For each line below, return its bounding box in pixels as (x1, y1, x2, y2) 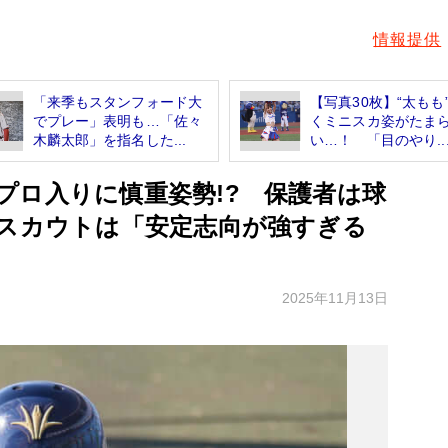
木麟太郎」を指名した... (32, 131, 187, 148)
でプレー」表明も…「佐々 (32, 112, 203, 129)
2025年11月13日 (282, 289, 388, 306)
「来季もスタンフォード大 (32, 93, 203, 110)
